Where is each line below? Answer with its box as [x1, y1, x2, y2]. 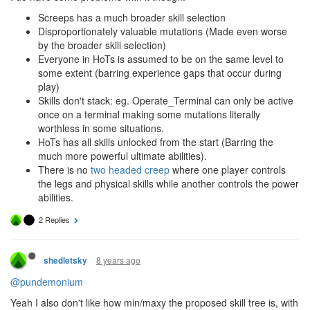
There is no [38, 163, 91, 177]
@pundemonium [10, 275, 83, 289]
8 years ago [96, 254, 140, 266]
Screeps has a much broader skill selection [38, 10, 226, 25]
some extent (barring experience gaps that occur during [38, 66, 282, 80]
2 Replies [39, 214, 70, 226]
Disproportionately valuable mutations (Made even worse [38, 24, 287, 39]
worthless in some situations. [38, 121, 164, 136]
